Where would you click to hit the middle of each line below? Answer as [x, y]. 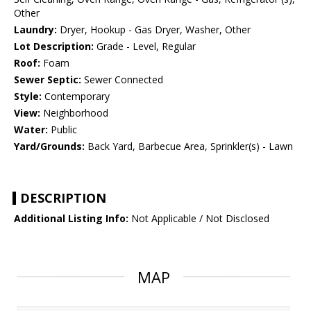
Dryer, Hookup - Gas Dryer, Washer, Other [154, 30]
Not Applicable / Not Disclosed [199, 219]
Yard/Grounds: [49, 146]
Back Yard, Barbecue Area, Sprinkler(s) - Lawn [189, 146]
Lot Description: [54, 47]
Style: [28, 96]
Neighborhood [74, 113]
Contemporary [76, 96]
